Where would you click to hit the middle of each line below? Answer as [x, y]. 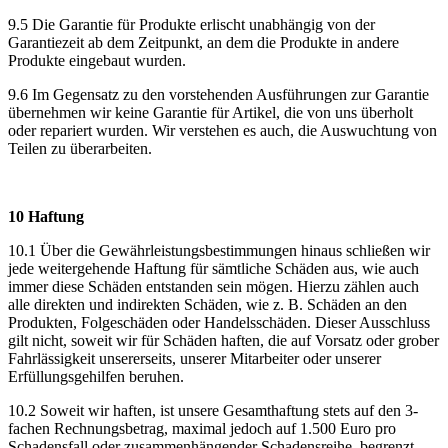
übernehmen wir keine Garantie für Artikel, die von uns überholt [210, 112]
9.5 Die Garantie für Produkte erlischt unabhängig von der [191, 24]
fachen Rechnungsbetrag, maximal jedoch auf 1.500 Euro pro [202, 428]
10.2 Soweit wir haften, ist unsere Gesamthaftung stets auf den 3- [213, 410]
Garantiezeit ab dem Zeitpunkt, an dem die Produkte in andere [203, 42]
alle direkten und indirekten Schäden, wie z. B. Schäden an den [207, 304]
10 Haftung [46, 216]
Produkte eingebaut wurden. [97, 60]
